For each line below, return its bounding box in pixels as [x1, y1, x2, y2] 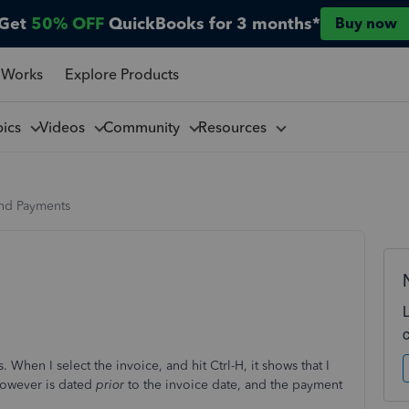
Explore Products [64, 65, 179, 83]
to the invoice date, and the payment [124, 377, 342, 393]
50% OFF [31, 14, 104, 34]
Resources [197, 118, 274, 136]
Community [102, 118, 187, 136]
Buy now [335, 15, 397, 32]
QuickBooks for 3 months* [109, 14, 320, 34]
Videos [38, 118, 92, 136]
